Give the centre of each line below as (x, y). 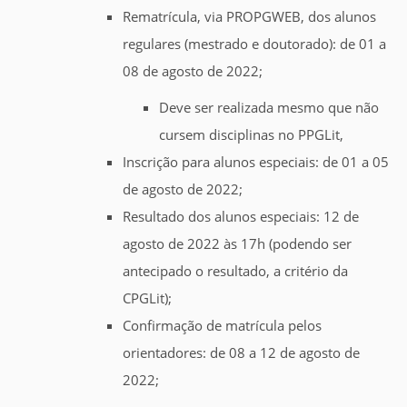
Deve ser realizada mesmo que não (269, 108)
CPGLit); (147, 298)
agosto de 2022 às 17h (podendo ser (237, 244)
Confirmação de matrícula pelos (222, 326)
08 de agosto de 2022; (193, 71)
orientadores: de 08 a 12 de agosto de (241, 353)
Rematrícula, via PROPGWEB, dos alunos (249, 17)
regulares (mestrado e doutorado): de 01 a (254, 44)
